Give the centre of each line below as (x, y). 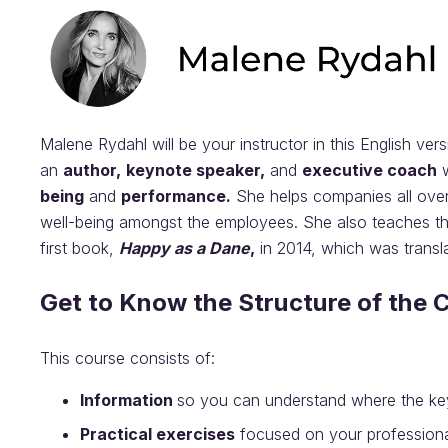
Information (128, 399)
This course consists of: (127, 357)
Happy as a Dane (184, 247)
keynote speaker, (195, 169)
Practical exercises (157, 433)
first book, (79, 247)
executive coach (369, 169)
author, (92, 169)
